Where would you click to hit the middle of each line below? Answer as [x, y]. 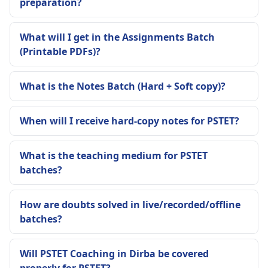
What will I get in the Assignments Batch [117, 37]
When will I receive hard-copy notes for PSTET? [130, 121]
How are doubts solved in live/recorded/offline [130, 204]
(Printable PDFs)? [60, 51]
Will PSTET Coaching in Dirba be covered [114, 253]
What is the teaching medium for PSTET [114, 155]
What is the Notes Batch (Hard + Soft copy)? [123, 86]
